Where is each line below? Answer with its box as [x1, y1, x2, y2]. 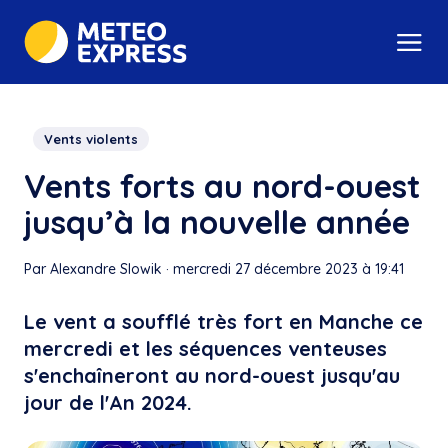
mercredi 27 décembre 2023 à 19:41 [173, 260, 404, 279]
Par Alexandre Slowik [24, 260, 162, 279]
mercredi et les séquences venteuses [24, 336, 387, 362]
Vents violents [44, 131, 138, 148]
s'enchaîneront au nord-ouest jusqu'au [24, 363, 400, 389]
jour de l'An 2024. [24, 390, 192, 416]
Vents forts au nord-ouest [24, 166, 420, 207]
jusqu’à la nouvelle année [24, 202, 410, 243]
